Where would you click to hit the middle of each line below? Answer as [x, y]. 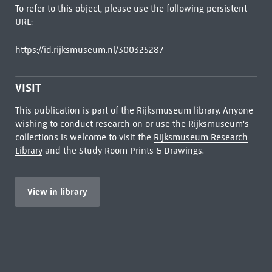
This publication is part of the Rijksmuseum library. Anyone [134, 110]
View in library [57, 192]
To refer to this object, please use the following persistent [131, 8]
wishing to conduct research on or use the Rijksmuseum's [132, 124]
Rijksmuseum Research [200, 137]
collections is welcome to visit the [84, 137]
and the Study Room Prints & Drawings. [123, 151]
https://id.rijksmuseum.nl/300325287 [89, 50]
